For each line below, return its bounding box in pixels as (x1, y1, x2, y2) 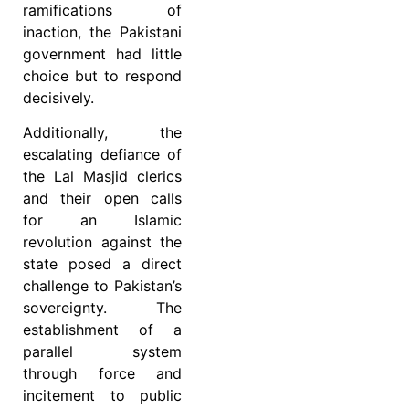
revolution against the (23, 233, 182, 252)
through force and (23, 364, 182, 383)
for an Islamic (23, 211, 182, 230)
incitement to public (23, 386, 182, 405)
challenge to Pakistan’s (23, 277, 182, 296)
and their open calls (23, 189, 182, 208)
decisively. (23, 88, 94, 107)
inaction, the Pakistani (23, 22, 182, 41)
